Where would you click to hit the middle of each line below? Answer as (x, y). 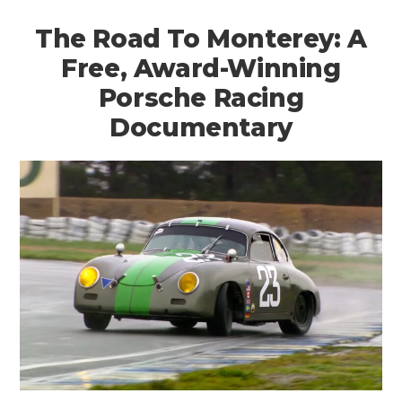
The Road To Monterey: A (201, 39)
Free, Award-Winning (201, 69)
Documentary (201, 128)
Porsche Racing (201, 98)
